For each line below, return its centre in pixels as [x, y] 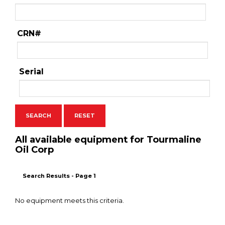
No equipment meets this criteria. [70, 200]
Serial [31, 72]
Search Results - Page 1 [59, 176]
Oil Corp [34, 149]
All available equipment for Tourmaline [108, 139]
